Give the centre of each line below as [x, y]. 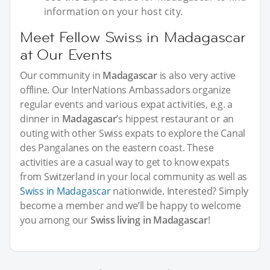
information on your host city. [113, 11]
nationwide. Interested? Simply [179, 191]
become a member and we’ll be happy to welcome [130, 205]
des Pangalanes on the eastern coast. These [117, 147]
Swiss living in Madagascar [149, 220]
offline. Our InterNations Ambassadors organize [125, 89]
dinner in [41, 118]
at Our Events [66, 54]
